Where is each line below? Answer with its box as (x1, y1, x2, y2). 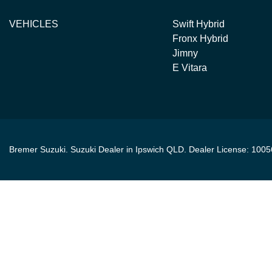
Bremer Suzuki (9, 144, 66, 154)
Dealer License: (189, 144, 251, 154)
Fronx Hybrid (172, 33, 228, 44)
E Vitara (172, 63, 207, 73)
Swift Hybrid (172, 19, 225, 29)
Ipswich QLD (135, 144, 184, 154)
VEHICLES (9, 19, 58, 29)
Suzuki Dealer (70, 144, 124, 154)
